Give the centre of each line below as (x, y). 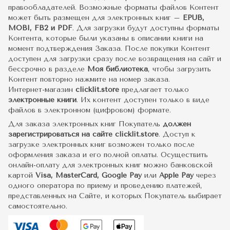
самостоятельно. (38, 206)
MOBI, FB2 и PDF (40, 28)
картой (22, 176)
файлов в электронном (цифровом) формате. (90, 110)
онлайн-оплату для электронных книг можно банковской (110, 165)
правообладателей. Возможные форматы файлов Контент (113, 8)
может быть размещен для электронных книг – (94, 18)
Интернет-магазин (42, 90)
